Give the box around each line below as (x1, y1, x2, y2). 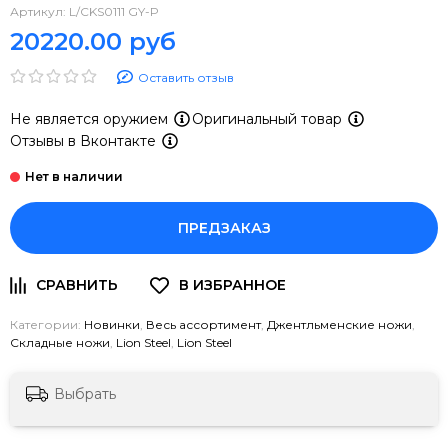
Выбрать (54, 384, 116, 403)
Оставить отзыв (137, 69, 234, 85)
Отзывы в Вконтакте (10, 131, 160, 150)
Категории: (10, 317, 84, 333)
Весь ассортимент (146, 317, 261, 333)
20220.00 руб (10, 26, 176, 56)
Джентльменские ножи (267, 317, 412, 333)
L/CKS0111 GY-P (69, 3, 159, 19)
